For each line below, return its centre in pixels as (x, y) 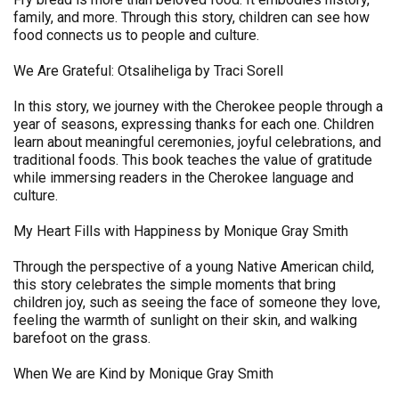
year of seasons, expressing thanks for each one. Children (194, 124)
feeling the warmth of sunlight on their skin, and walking (185, 320)
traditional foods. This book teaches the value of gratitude (193, 160)
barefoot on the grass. (82, 338)
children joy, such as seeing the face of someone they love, (197, 302)
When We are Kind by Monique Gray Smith (143, 374)
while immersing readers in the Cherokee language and (183, 178)
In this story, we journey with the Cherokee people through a (198, 106)
